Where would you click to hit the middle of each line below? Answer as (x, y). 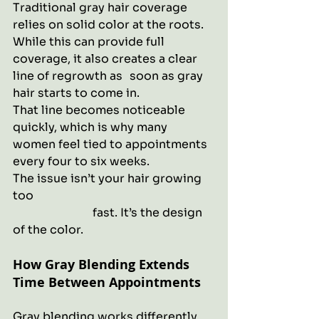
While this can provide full (90, 42)
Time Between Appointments (107, 282)
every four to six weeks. (81, 161)
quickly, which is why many (91, 127)
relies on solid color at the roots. (110, 25)
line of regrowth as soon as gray (69, 76)
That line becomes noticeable (100, 110)
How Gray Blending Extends (103, 265)
